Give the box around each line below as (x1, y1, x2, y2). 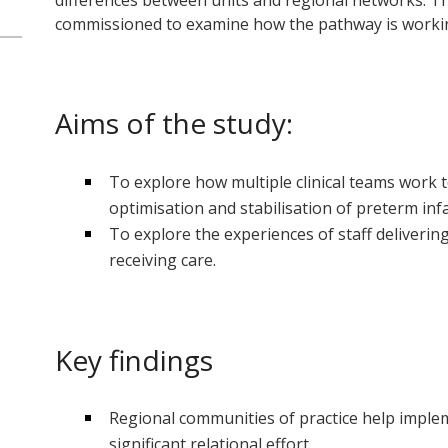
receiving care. (108, 248, 216, 271)
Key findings (54, 340, 213, 379)
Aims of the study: (54, 104, 293, 143)
